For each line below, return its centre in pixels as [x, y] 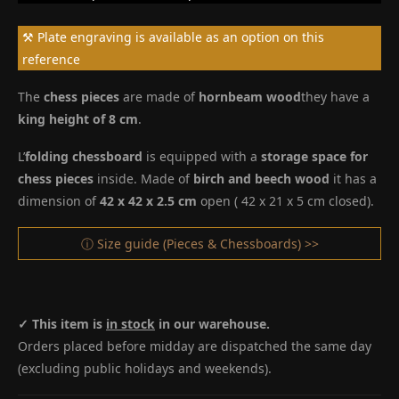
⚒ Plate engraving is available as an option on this [173, 37]
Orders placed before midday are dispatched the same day [195, 346]
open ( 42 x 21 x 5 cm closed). [285, 201]
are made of [159, 97]
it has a [353, 179]
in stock [130, 324]
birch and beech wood [261, 179]
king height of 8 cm [78, 119]
